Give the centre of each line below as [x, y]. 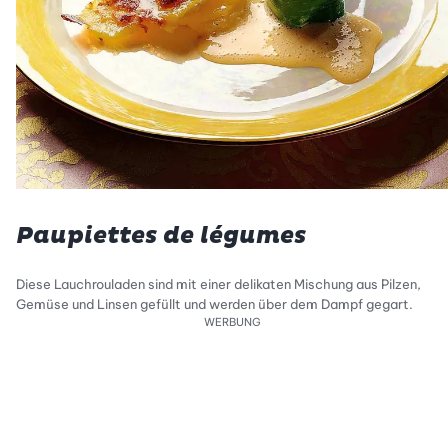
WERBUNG [232, 322]
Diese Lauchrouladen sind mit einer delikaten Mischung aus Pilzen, [218, 284]
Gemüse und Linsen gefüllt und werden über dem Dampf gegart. [214, 304]
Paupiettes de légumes [161, 236]
